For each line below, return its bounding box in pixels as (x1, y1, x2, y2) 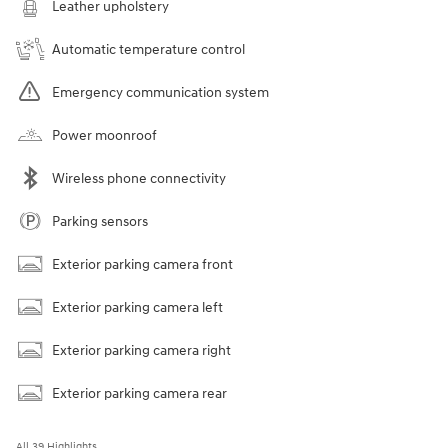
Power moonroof (52, 126, 157, 144)
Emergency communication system (52, 83, 269, 101)
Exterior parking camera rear (52, 384, 227, 402)
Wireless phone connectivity (52, 169, 226, 187)
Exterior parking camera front (52, 255, 233, 273)
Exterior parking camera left (52, 298, 223, 316)
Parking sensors (52, 212, 148, 230)
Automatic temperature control (52, 40, 245, 58)
